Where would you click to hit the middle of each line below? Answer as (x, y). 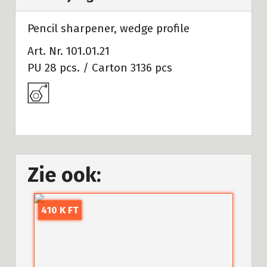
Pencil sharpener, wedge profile (108, 28)
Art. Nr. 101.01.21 (69, 51)
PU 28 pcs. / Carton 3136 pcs (100, 67)
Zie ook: (64, 175)
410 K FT (60, 210)
